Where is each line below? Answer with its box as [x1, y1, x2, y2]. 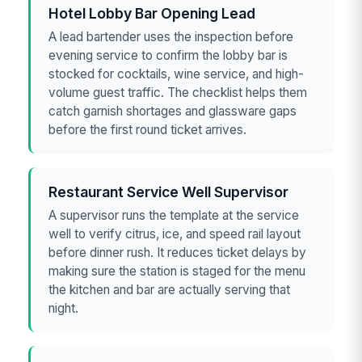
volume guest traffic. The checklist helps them [48, 85, 308, 101]
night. [48, 301, 79, 317]
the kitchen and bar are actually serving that [48, 282, 291, 298]
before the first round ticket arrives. [48, 122, 247, 138]
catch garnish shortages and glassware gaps [48, 103, 297, 120]
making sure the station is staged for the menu [48, 263, 306, 280]
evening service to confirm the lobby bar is [48, 48, 288, 64]
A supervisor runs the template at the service [48, 208, 300, 224]
